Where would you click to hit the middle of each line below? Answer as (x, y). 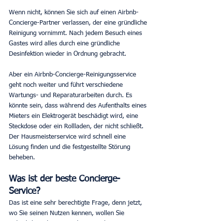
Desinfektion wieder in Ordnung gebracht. (68, 54)
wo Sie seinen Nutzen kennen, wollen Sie (68, 214)
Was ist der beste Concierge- (65, 179)
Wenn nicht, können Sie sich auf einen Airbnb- (74, 13)
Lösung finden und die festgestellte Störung (71, 147)
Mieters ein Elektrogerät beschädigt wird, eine (74, 116)
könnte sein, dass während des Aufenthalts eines (79, 106)
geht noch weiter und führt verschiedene (67, 85)
